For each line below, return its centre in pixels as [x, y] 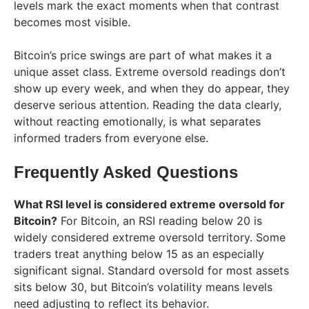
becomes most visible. [72, 22]
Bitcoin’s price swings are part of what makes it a [143, 55]
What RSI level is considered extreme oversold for [149, 204]
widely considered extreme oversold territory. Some [150, 237]
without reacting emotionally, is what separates [137, 121]
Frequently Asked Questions [126, 172]
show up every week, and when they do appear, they [152, 88]
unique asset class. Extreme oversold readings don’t [150, 71]
